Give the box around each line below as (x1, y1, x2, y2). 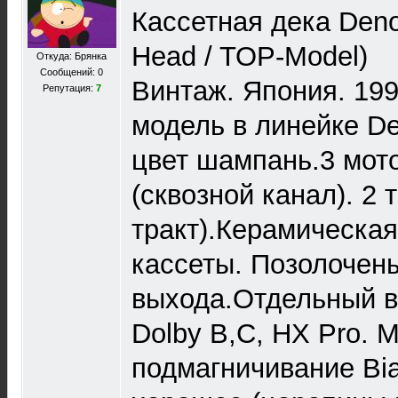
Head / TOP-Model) (131, 41, 368, 72)
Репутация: (42, 83, 96, 93)
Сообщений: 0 (40, 67, 103, 77)
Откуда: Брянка (36, 51, 107, 61)
